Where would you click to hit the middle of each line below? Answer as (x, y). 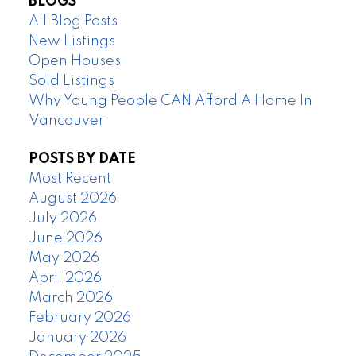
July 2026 (62, 218)
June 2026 (65, 238)
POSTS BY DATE (82, 159)
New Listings (72, 42)
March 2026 (70, 298)
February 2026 (79, 317)
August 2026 (72, 198)
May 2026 (64, 258)
